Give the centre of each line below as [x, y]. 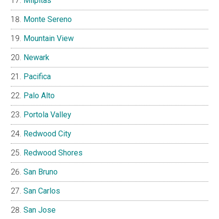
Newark [37, 58]
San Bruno [41, 172]
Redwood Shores [53, 153]
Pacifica [37, 77]
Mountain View [49, 39]
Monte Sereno [48, 20]
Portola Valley [48, 115]
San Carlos [42, 191]
